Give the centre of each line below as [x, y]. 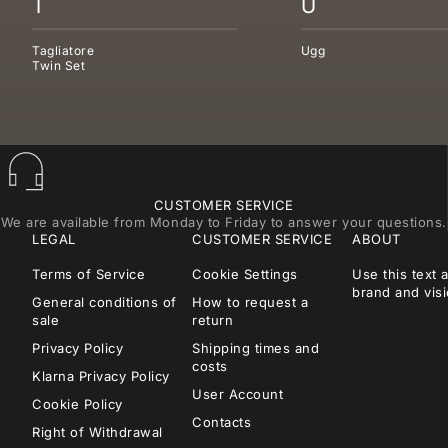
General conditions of [104, 302]
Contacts [222, 422]
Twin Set [59, 66]
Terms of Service [89, 274]
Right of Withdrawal [97, 432]
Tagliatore [63, 51]
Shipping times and [256, 348]
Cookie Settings [245, 274]
